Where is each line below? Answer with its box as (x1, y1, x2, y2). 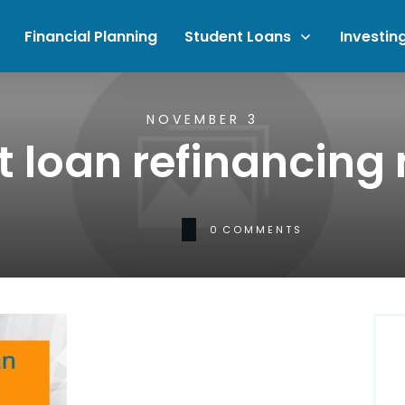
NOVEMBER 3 (146, 110, 259, 129)
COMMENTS (221, 221, 303, 237)
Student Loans (184, 25, 291, 47)
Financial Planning (24, 25, 157, 47)
